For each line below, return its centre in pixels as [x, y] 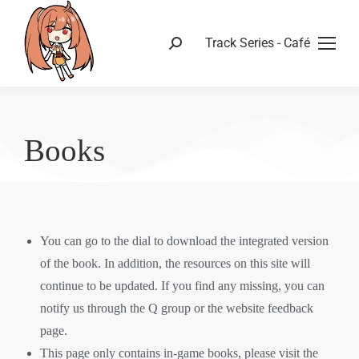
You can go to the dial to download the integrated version [184, 241]
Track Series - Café [258, 43]
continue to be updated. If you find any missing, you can [182, 286]
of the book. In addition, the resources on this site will [175, 263]
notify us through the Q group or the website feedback [177, 308]
